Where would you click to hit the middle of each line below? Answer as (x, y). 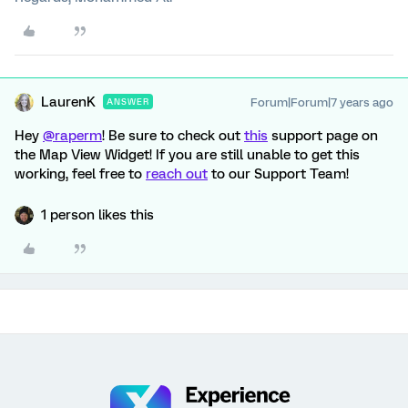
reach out (177, 174)
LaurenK (68, 102)
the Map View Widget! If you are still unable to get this (187, 155)
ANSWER (128, 102)
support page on (323, 136)
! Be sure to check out (173, 136)
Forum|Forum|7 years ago (322, 102)
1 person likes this (97, 215)
